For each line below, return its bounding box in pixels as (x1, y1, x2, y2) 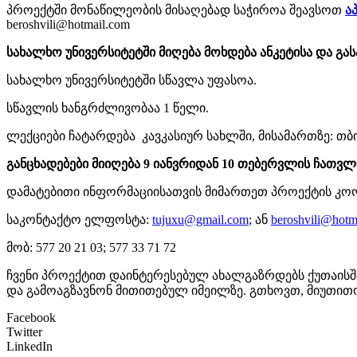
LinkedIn (6, 339, 53, 353)
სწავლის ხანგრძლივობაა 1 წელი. (6, 101, 209, 115)
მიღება (159, 45, 201, 59)
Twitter (6, 325, 42, 339)
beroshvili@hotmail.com (6, 18, 130, 31)
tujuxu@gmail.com (152, 213, 249, 226)
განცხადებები (6, 157, 88, 171)
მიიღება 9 (92, 157, 150, 171)
